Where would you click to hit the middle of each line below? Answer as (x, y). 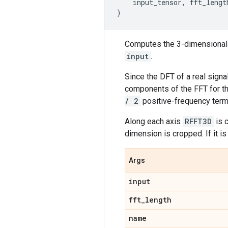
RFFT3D (198, 121)
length (158, 199)
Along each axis (154, 121)
